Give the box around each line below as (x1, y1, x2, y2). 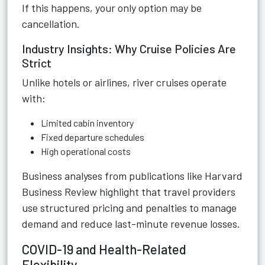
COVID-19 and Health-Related (22, 241, 186, 257)
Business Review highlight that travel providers (22, 185, 235, 198)
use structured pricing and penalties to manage (22, 201, 237, 214)
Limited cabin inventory (41, 117, 134, 128)
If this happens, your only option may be (22, 1, 202, 14)
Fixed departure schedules (41, 131, 144, 143)
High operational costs (41, 146, 131, 157)
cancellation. (22, 17, 80, 30)
